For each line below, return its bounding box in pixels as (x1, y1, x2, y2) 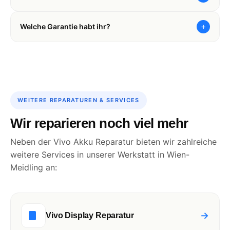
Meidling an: (10, 162, 57, 172)
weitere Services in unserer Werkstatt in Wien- (10, 149, 189, 160)
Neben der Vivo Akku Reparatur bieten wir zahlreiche (10, 136, 217, 147)
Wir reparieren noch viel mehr (10, 115, 188, 131)
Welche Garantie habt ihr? (20, 22, 110, 31)
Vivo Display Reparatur (46, 211, 134, 220)
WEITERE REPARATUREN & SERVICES (17, 96, 140, 104)
